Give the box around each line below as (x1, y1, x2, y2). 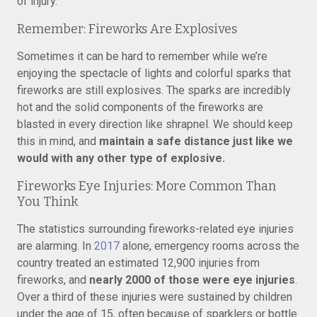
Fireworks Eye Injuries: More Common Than (17, 178, 276, 194)
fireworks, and (17, 273, 89, 287)
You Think (17, 194, 78, 209)
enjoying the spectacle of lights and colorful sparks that (17, 67, 291, 80)
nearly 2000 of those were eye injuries (89, 273, 295, 287)
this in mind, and (17, 134, 99, 148)
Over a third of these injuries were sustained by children (17, 290, 292, 304)
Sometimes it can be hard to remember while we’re (17, 50, 267, 63)
